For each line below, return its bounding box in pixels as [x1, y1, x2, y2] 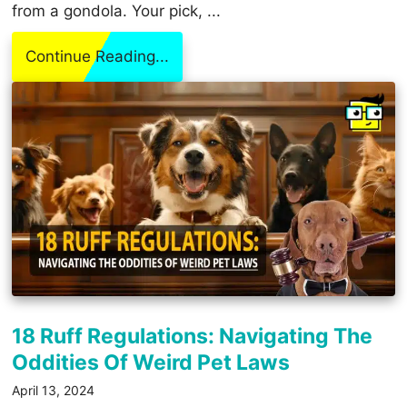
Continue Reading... [25, 46, 170, 65]
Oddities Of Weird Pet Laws [12, 350, 291, 376]
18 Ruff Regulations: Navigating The [12, 323, 373, 350]
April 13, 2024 [12, 382, 95, 399]
